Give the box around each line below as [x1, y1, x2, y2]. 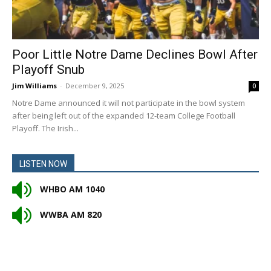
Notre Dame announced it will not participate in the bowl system [12, 97, 245, 109]
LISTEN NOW [19, 159, 67, 169]
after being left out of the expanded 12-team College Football [12, 110, 235, 122]
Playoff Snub [12, 62, 85, 77]
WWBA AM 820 [38, 209, 102, 221]
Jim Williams [12, 81, 57, 91]
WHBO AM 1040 [38, 183, 105, 195]
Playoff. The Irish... [12, 123, 79, 134]
